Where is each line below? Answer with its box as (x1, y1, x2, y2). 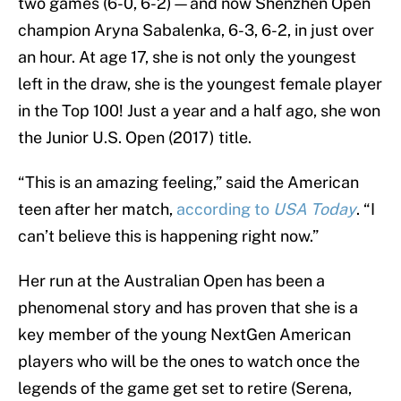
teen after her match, (18, 200, 176, 219)
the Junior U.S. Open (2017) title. (18, 128, 252, 148)
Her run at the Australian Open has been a (18, 271, 325, 291)
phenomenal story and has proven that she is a (18, 298, 358, 318)
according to (176, 200, 273, 219)
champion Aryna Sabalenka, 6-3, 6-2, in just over (18, 21, 374, 40)
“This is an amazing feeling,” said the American (18, 173, 359, 192)
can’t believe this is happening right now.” (18, 226, 319, 246)
